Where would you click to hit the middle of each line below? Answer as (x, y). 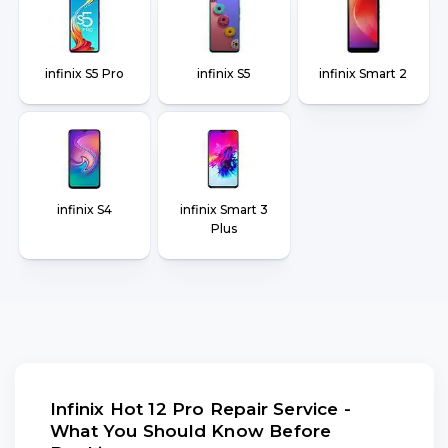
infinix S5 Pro (85, 73)
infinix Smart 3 (223, 209)
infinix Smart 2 (363, 73)
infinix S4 (85, 209)
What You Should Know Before (191, 431)
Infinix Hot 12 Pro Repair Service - (200, 409)
